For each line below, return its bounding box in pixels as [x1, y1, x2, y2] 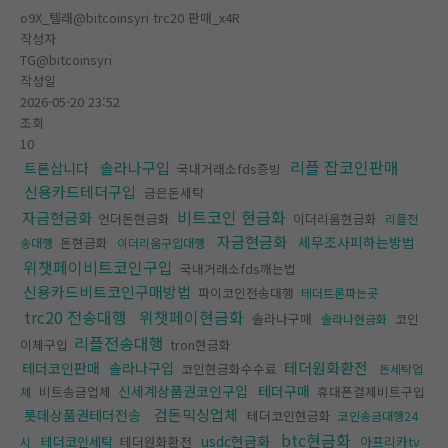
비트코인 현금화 [177, 205, 286, 229]
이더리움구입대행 [117, 234, 205, 251]
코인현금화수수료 [181, 359, 281, 378]
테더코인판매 [22, 358, 100, 378]
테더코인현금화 [243, 406, 335, 425]
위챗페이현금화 [139, 305, 244, 329]
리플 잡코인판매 [290, 155, 399, 179]
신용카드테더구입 [24, 181, 136, 202]
